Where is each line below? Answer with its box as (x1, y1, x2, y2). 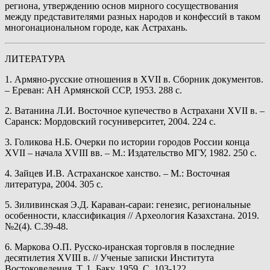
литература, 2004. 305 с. (5, 179, 103, 190)
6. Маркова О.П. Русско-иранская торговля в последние (5, 242, 234, 253)
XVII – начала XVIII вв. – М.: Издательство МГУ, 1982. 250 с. (5, 148, 257, 159)
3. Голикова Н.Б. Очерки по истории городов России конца (5, 137, 250, 148)
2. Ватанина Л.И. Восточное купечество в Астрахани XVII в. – (5, 105, 265, 116)
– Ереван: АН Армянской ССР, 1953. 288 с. (5, 85, 182, 96)
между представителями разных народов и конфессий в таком (5, 11, 260, 22)
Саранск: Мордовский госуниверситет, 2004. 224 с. (5, 116, 216, 127)
